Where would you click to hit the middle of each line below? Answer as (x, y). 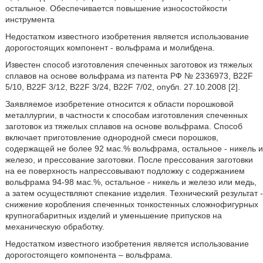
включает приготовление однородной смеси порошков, (112, 137)
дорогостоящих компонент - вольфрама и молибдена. (110, 47)
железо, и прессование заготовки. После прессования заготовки (129, 159)
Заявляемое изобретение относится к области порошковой (119, 104)
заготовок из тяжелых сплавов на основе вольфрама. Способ (124, 126)
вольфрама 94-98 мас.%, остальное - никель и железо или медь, (131, 182)
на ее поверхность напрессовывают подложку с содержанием (125, 171)
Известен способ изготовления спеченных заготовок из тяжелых (129, 64)
